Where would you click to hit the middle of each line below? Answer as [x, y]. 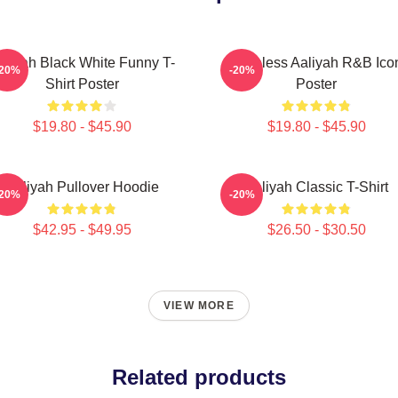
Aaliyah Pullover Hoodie [82, 187]
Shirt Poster [82, 84]
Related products [199, 377]
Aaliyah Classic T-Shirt [316, 187]
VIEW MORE [199, 306]
